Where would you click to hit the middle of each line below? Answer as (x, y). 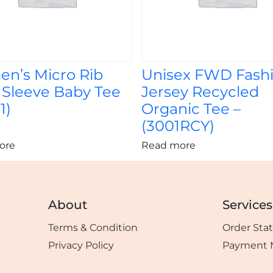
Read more (168, 146)
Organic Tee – (191, 109)
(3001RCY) (178, 126)
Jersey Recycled (200, 92)
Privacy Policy (81, 246)
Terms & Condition (93, 228)
